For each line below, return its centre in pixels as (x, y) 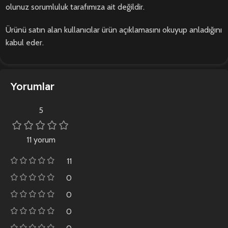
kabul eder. (25, 43)
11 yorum (41, 140)
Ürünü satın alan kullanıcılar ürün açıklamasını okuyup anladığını (114, 30)
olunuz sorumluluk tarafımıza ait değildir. (75, 7)
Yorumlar (32, 87)
